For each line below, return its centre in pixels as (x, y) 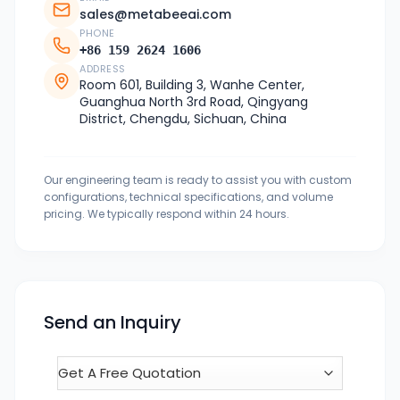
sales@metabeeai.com (155, 15)
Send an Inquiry (112, 323)
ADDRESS (103, 69)
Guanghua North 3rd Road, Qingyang (194, 102)
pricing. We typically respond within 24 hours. (167, 214)
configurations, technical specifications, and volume (188, 197)
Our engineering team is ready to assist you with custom (198, 180)
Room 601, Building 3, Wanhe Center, (192, 85)
